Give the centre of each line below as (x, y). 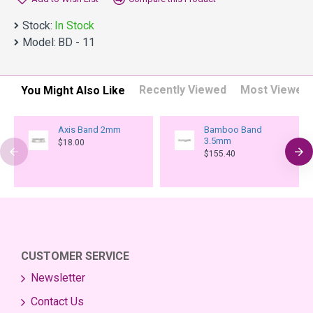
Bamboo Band (233, 130)
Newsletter (58, 278)
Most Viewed (275, 90)
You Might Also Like (73, 90)
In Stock (74, 26)
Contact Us (57, 301)
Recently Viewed (183, 90)
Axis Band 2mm (89, 130)
